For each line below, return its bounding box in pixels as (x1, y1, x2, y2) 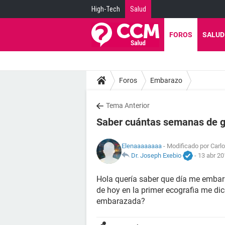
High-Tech (91, 5, 120, 13)
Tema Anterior (106, 101, 150, 109)
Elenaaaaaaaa (122, 142, 162, 150)
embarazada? (96, 196, 145, 206)
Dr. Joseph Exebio (131, 151, 181, 159)
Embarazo (150, 76, 182, 84)
